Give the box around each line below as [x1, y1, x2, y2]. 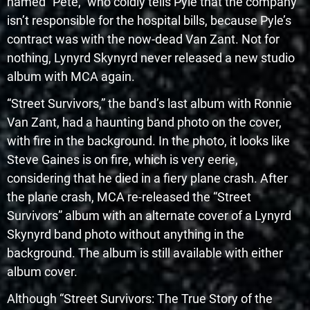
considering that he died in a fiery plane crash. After [7, 170, 288, 185]
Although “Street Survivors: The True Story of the [7, 291, 273, 306]
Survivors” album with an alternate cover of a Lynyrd [7, 208, 291, 223]
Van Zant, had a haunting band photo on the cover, [7, 114, 282, 129]
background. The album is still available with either [7, 245, 283, 260]
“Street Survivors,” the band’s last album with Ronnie [7, 95, 292, 111]
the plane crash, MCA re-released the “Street [7, 189, 251, 204]
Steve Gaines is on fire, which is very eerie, [7, 152, 238, 167]
